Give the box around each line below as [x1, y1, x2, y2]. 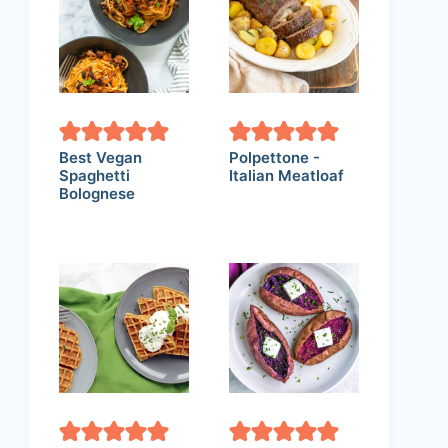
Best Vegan [59, 148, 142, 167]
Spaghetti [59, 166, 130, 185]
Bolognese [59, 184, 135, 203]
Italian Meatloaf [229, 166, 344, 185]
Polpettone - [229, 148, 320, 167]
